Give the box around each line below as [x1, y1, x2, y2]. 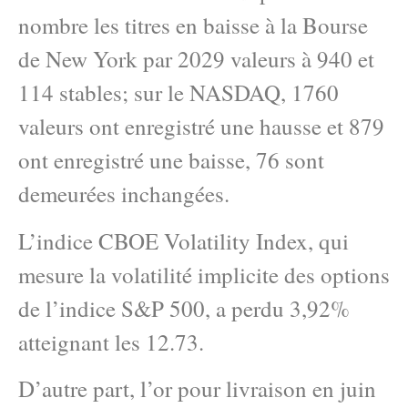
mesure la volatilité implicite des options [18, 259, 390, 290]
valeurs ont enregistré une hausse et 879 [18, 111, 384, 142]
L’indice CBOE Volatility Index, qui [18, 225, 349, 256]
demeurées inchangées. [18, 178, 229, 209]
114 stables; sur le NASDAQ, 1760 [18, 77, 339, 108]
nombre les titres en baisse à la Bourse [18, 10, 368, 41]
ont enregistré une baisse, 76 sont [18, 145, 324, 176]
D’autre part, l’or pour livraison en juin [18, 372, 376, 403]
